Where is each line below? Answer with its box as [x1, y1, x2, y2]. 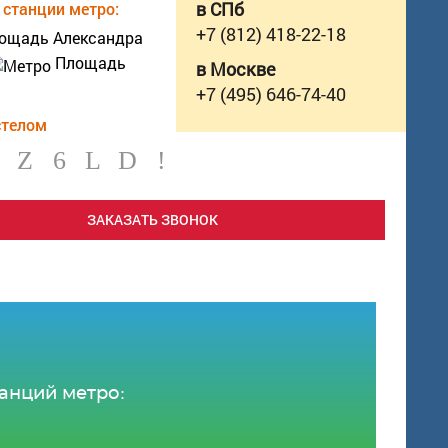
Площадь [51, 52, 127, 74]
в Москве [195, 58, 276, 82]
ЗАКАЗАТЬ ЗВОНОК [87, 210, 219, 230]
